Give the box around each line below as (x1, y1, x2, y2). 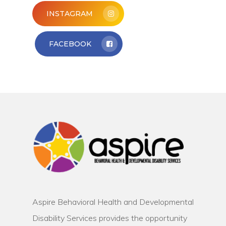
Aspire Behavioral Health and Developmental (32, 196, 194, 207)
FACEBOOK (49, 39, 92, 49)
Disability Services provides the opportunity (32, 212, 187, 223)
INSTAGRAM (46, 9, 93, 19)
